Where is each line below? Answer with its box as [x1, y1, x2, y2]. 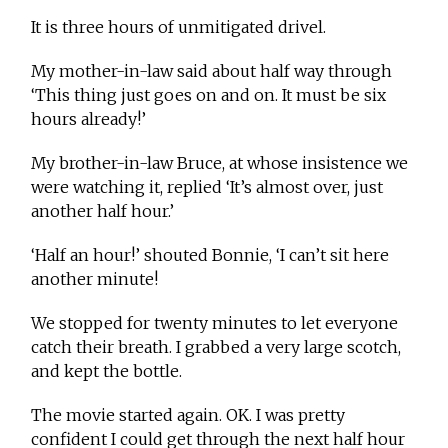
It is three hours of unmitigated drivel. [31, 17, 327, 38]
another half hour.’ [31, 201, 175, 222]
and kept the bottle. [31, 361, 183, 382]
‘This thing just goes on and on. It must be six [31, 85, 387, 106]
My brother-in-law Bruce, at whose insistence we [31, 153, 409, 174]
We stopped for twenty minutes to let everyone [31, 313, 399, 334]
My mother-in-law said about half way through [31, 61, 393, 82]
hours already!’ [31, 109, 147, 130]
